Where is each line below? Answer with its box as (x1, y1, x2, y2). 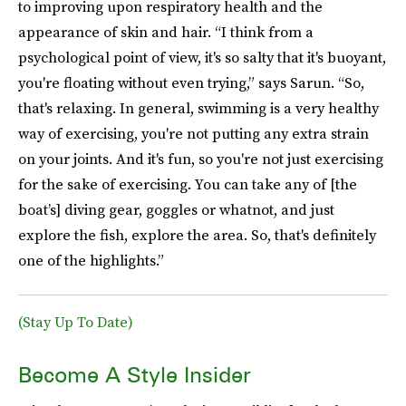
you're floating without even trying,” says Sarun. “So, (18, 72, 364, 92)
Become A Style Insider (18, 361, 251, 388)
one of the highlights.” (18, 249, 164, 270)
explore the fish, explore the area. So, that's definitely (18, 224, 376, 245)
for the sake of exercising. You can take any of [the (18, 173, 357, 194)
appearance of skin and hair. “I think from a (18, 21, 314, 42)
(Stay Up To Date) (18, 311, 133, 332)
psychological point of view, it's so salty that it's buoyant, (18, 46, 386, 67)
